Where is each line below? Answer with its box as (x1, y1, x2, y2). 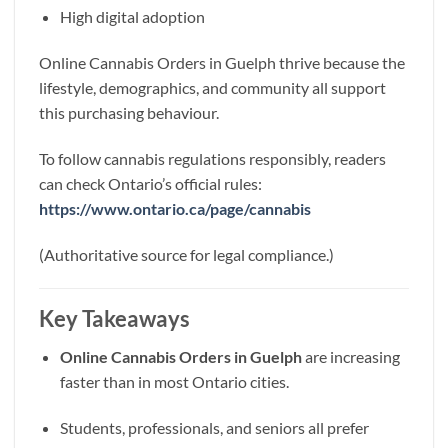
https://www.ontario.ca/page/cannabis (39, 199, 311, 219)
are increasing (301, 346, 400, 366)
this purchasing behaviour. (39, 103, 219, 123)
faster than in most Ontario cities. (59, 371, 289, 391)
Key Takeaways (39, 304, 190, 332)
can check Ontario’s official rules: (39, 174, 262, 194)
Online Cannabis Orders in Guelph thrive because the (39, 53, 405, 73)
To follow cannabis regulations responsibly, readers (39, 149, 386, 169)
